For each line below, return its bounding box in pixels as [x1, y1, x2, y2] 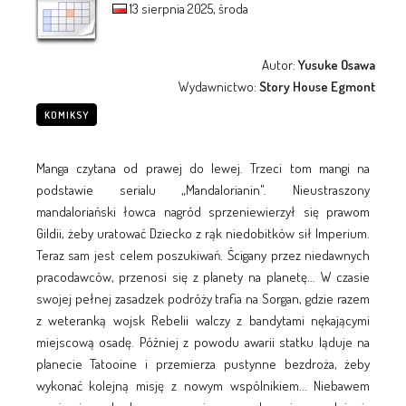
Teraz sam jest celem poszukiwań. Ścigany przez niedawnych [35, 246, 371, 264]
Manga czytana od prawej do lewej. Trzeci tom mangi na [35, 159, 371, 177]
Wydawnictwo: [179, 77, 260, 95]
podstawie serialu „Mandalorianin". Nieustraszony [35, 180, 371, 198]
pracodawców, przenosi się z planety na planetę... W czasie [35, 267, 371, 285]
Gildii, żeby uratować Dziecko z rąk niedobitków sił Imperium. [35, 224, 371, 242]
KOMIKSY [43, 108, 89, 121]
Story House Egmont [259, 77, 376, 95]
